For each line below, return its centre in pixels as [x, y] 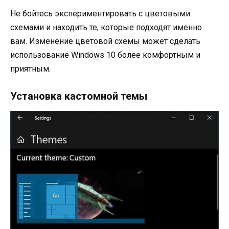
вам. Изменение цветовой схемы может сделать [105, 41]
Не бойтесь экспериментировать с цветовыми [100, 14]
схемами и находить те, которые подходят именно [106, 28]
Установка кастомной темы [79, 96]
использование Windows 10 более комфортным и [105, 55]
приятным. [30, 69]
